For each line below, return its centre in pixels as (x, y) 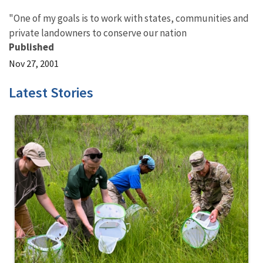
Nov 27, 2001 (34, 63)
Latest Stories (51, 92)
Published (31, 47)
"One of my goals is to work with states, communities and (129, 18)
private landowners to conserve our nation (98, 33)
